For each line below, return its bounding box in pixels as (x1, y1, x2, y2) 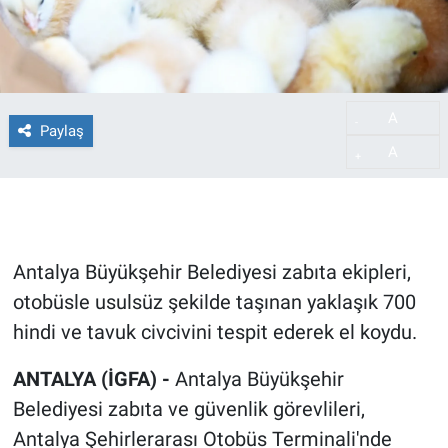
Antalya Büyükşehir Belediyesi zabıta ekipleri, (12, 260, 411, 285)
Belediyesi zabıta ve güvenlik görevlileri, (12, 397, 365, 422)
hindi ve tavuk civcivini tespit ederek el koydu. (12, 320, 417, 345)
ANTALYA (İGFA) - (12, 367, 175, 392)
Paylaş (39, 121, 84, 140)
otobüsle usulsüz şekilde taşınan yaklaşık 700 (12, 290, 416, 315)
